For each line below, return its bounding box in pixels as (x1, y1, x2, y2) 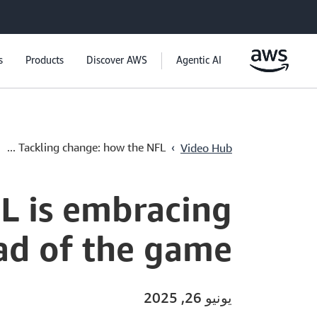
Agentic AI (176, 53, 221, 68)
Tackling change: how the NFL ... (18, 140, 166, 154)
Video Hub (180, 140, 232, 155)
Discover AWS (86, 53, 147, 68)
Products (25, 53, 64, 68)
